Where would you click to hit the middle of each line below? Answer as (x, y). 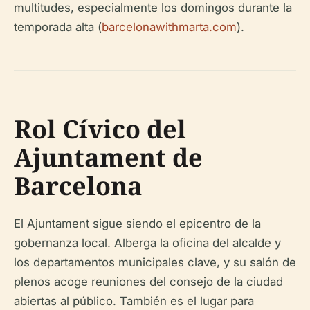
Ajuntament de (108, 157)
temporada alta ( (58, 27)
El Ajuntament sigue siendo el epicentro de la (137, 223)
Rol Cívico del (100, 129)
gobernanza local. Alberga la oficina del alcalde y (147, 243)
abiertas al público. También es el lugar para (134, 301)
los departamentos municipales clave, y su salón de (155, 262)
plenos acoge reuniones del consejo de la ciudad (148, 281)
